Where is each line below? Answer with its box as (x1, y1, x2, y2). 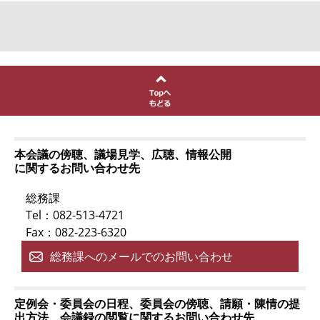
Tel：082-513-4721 (26, 206, 124, 223)
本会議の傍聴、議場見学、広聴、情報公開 (14, 146, 231, 162)
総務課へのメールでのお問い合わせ (50, 248, 233, 264)
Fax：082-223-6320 (26, 224, 126, 240)
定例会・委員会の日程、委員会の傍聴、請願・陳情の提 (14, 295, 300, 311)
